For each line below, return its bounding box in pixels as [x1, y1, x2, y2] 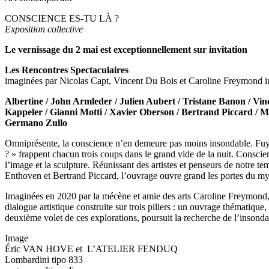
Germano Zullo [5, 118, 67, 128]
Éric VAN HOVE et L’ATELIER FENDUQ [5, 244, 178, 254]
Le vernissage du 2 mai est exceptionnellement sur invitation [5, 44, 247, 55]
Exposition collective [5, 24, 83, 34]
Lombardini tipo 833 [5, 255, 83, 265]
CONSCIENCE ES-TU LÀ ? [5, 13, 119, 23]
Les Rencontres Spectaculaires [5, 65, 128, 75]
